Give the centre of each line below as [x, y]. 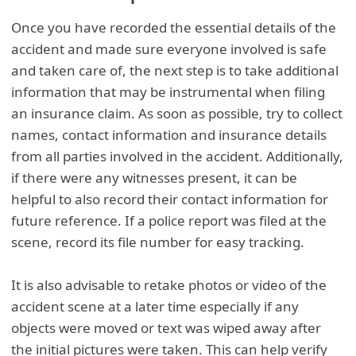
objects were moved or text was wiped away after [166, 328]
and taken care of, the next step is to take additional [175, 71]
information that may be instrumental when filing [168, 92]
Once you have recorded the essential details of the [174, 28]
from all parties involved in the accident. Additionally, [178, 157]
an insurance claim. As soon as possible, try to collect [177, 114]
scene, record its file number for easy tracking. [158, 242]
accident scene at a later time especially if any [155, 307]
